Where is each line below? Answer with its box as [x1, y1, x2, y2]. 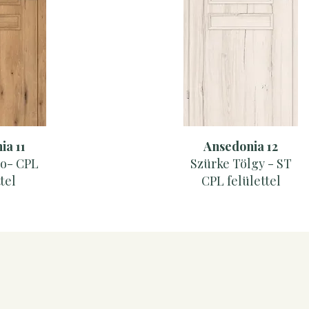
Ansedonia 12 [203, 138, 278, 155]
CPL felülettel [201, 172, 281, 190]
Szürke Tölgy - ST [190, 155, 292, 172]
